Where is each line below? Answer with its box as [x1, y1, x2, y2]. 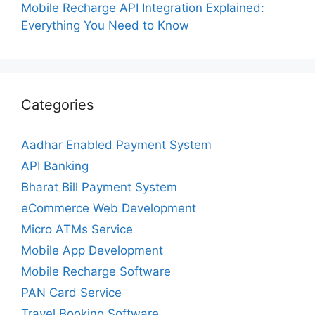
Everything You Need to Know [21, 18, 189, 32]
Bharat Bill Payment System [21, 179, 177, 194]
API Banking [21, 158, 89, 173]
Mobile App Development [21, 243, 163, 257]
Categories [21, 96, 94, 113]
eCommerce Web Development [21, 200, 196, 215]
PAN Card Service [21, 285, 122, 300]
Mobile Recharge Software [21, 264, 171, 278]
